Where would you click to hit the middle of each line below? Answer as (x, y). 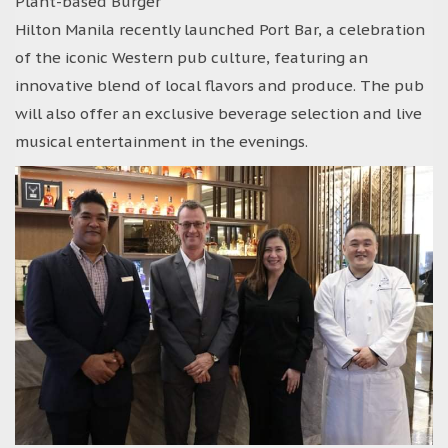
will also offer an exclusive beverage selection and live (218, 113)
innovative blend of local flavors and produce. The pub (219, 85)
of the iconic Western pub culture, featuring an (191, 57)
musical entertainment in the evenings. (161, 141)
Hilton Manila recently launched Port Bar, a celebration (220, 29)
